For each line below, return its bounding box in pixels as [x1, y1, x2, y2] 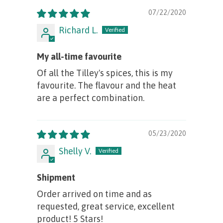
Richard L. [59, 24, 98, 35]
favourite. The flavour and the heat [37, 80, 176, 91]
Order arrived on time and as [37, 188, 152, 199]
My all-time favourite [37, 51, 121, 62]
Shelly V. [59, 145, 91, 156]
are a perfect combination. [37, 92, 144, 103]
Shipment [37, 172, 75, 183]
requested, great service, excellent [37, 201, 175, 212]
